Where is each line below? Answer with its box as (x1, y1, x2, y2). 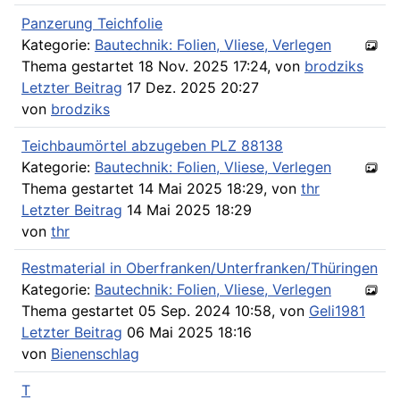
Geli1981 (309, 301, 365, 320)
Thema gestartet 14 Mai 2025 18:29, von (21, 179, 301, 197)
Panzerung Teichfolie (21, 13, 162, 32)
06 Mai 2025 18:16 (122, 322, 252, 341)
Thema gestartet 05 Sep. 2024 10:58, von (21, 301, 309, 320)
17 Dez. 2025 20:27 (122, 78, 259, 96)
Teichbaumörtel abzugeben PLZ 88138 (21, 136, 283, 154)
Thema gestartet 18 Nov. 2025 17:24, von (21, 56, 304, 75)
